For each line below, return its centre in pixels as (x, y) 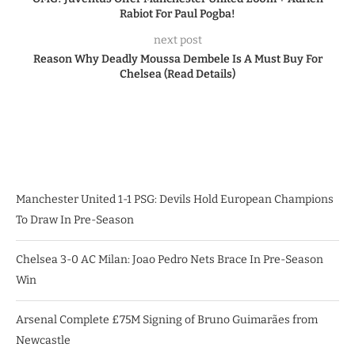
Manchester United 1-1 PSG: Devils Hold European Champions (175, 199)
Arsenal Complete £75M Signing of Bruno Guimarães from (167, 319)
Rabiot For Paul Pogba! (177, 13)
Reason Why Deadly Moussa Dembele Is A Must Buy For (177, 59)
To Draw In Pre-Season (75, 219)
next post (177, 40)
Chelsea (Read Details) (177, 74)
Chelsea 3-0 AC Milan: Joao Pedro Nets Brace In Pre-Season (170, 259)
